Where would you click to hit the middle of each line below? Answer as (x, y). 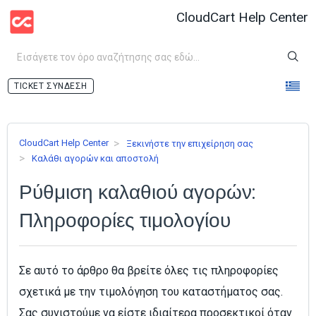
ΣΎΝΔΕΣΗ (67, 86)
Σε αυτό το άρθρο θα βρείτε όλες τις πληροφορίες (149, 271)
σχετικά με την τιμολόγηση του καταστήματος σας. (151, 292)
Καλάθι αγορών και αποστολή (95, 158)
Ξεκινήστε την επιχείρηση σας (190, 143)
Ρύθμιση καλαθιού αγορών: (137, 192)
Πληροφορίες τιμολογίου (125, 220)
